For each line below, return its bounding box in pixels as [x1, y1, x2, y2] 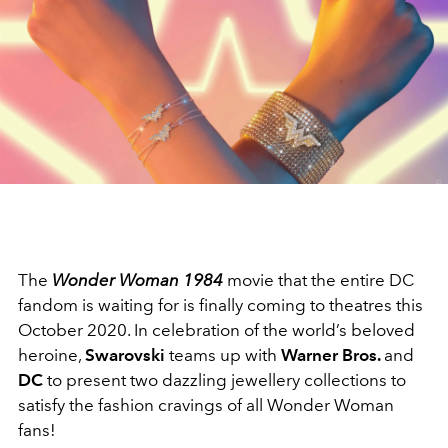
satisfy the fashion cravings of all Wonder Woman [18, 394, 394, 415]
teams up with [165, 344, 281, 365]
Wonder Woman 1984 [52, 269, 223, 290]
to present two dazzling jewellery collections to [43, 369, 406, 390]
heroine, [18, 344, 85, 365]
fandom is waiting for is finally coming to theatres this [18, 294, 423, 315]
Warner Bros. [281, 344, 384, 365]
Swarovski [85, 344, 165, 365]
